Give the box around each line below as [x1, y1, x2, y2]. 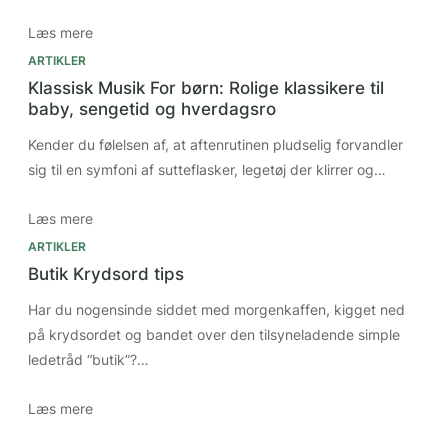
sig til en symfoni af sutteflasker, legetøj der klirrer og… [28, 160, 386, 178]
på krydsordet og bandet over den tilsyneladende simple [28, 325, 400, 343]
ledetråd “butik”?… [28, 350, 149, 368]
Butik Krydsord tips [28, 263, 184, 284]
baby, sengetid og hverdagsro [28, 98, 276, 119]
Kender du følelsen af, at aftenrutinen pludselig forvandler [28, 135, 403, 153]
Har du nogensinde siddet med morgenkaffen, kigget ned [28, 300, 405, 318]
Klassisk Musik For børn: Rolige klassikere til [28, 77, 384, 98]
